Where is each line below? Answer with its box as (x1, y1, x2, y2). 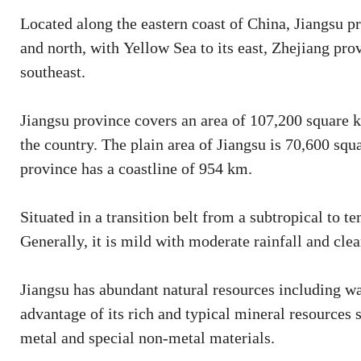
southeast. (20, 63, 85, 81)
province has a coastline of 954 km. (20, 160, 252, 177)
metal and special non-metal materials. (20, 329, 275, 346)
